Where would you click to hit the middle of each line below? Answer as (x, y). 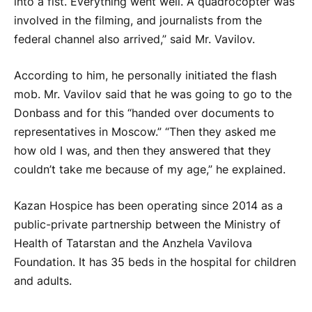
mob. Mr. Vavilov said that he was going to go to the (153, 95)
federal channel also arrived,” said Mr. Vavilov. (134, 40)
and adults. (43, 281)
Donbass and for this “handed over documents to (144, 114)
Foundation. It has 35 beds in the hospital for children (155, 262)
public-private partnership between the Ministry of (147, 224)
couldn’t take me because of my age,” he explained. (150, 170)
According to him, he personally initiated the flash (145, 76)
